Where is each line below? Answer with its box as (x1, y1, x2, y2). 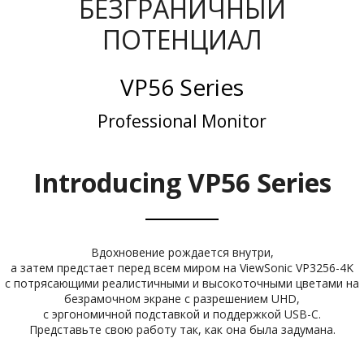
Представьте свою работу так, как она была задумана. (28, 321, 336, 337)
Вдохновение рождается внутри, (90, 244, 274, 260)
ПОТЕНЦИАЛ (102, 21, 262, 57)
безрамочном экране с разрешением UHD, (64, 290, 300, 306)
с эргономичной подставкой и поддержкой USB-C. (43, 305, 321, 322)
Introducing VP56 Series (32, 164, 331, 200)
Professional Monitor (97, 109, 266, 132)
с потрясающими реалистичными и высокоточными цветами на (5, 275, 359, 291)
